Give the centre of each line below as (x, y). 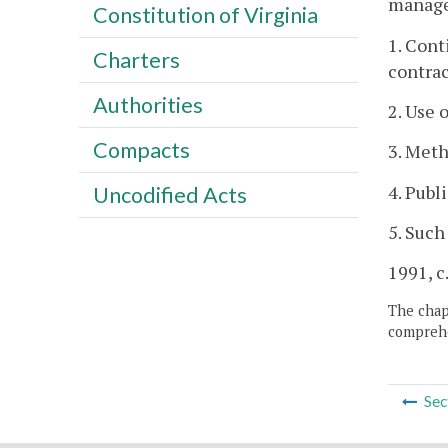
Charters (136, 59)
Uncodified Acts (169, 194)
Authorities (147, 104)
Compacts (141, 149)
